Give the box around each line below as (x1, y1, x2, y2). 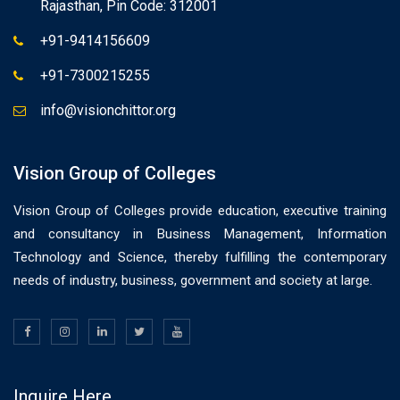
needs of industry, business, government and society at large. (13, 272, 372, 288)
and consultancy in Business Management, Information (13, 226, 387, 242)
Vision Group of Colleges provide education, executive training (13, 203, 387, 219)
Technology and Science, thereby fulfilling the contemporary (13, 249, 387, 265)
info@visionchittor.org (40, 102, 176, 119)
